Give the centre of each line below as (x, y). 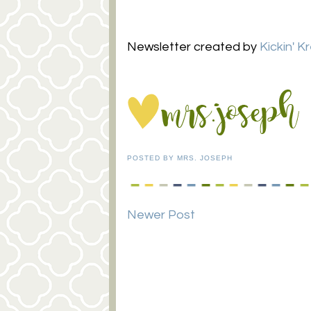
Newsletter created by (193, 47)
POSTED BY (152, 158)
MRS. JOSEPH (204, 158)
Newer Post (161, 215)
